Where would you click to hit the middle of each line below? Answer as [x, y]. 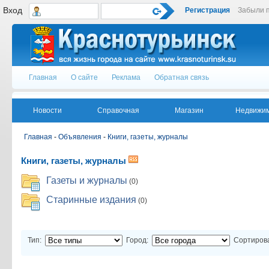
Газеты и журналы [87, 180]
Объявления [80, 137]
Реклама [126, 77]
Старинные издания [91, 200]
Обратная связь [182, 77]
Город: [137, 240]
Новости [47, 110]
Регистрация [207, 10]
